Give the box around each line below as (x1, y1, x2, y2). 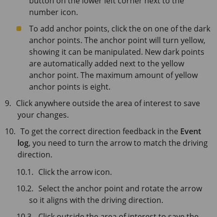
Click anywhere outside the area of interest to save (16, 97, 201, 108)
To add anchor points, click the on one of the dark (29, 23, 210, 34)
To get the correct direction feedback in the (20, 125, 181, 137)
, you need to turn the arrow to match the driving (29, 137, 208, 148)
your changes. (17, 109, 69, 120)
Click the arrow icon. (38, 166, 112, 177)
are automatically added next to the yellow (29, 58, 184, 69)
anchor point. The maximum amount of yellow (29, 69, 198, 80)
